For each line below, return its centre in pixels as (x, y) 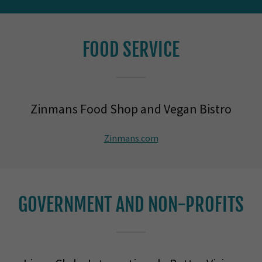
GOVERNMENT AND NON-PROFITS (131, 205)
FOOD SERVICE (131, 50)
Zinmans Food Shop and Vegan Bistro (131, 109)
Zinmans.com (131, 138)
